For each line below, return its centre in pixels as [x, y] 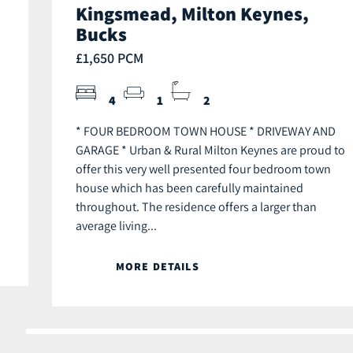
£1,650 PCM [110, 58]
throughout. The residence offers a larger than [196, 207]
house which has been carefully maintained [190, 188]
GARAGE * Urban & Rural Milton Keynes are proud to [210, 150]
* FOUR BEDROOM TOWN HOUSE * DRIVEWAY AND [206, 131]
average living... [116, 226]
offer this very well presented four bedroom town [203, 169]
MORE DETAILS [158, 267]
